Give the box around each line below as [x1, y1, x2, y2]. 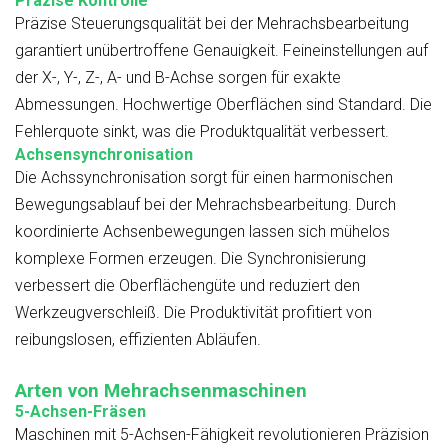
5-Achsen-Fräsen [15, 402, 146, 422]
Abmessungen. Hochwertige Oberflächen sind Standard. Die [15, 95, 432, 115]
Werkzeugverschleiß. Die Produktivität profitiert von [15, 303, 372, 323]
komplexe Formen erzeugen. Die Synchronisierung [15, 249, 366, 269]
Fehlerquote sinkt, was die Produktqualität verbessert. [15, 122, 389, 142]
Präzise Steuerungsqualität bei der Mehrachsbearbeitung [15, 14, 409, 34]
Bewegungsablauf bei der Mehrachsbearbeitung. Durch [15, 195, 396, 215]
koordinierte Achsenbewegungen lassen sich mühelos [15, 222, 390, 242]
